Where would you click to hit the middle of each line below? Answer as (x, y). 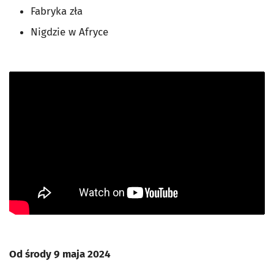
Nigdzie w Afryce (69, 32)
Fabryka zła (57, 12)
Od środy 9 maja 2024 (60, 254)
